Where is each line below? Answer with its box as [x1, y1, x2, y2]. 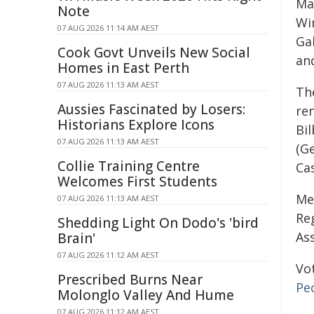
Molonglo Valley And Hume [57, 286, 234, 304]
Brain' [57, 229, 95, 247]
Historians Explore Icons [57, 116, 214, 134]
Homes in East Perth [57, 59, 189, 77]
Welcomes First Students [57, 172, 217, 191]
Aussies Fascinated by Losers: [57, 100, 245, 118]
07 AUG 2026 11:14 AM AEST [57, 22, 159, 33]
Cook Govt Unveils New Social [57, 43, 250, 62]
